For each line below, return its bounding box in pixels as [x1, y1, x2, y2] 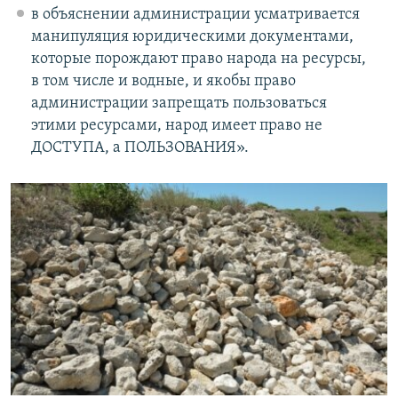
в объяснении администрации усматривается [30, 5, 360, 23]
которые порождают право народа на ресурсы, [30, 50, 366, 68]
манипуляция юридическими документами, [30, 28, 354, 45]
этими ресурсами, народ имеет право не [30, 116, 322, 134]
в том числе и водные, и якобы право [30, 72, 296, 90]
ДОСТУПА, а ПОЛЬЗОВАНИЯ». [30, 139, 249, 156]
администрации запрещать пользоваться [30, 94, 327, 112]
